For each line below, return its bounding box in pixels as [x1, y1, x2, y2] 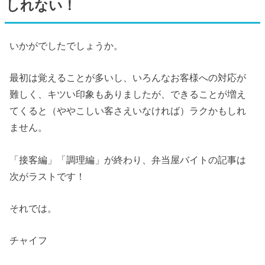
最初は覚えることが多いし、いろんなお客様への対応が [9, 72, 247, 83]
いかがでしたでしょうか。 [9, 40, 124, 51]
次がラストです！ [9, 170, 86, 182]
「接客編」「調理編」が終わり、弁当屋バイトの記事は [9, 154, 247, 165]
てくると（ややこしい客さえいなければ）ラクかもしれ [9, 105, 247, 117]
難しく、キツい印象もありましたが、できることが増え [9, 89, 247, 100]
